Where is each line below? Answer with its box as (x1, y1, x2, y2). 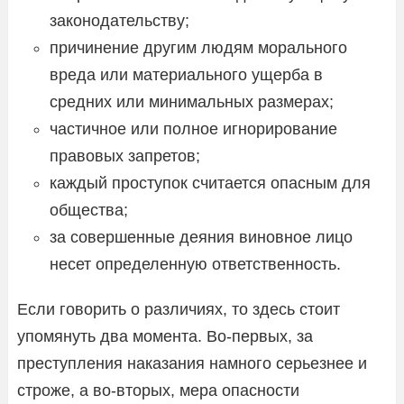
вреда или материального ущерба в (50, 65, 323, 84)
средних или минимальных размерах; (50, 92, 334, 111)
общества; (50, 200, 128, 219)
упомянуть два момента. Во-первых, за (17, 326, 313, 345)
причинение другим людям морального (50, 38, 347, 57)
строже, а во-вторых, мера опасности (17, 381, 299, 399)
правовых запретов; (50, 146, 200, 165)
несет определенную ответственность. (50, 254, 341, 273)
